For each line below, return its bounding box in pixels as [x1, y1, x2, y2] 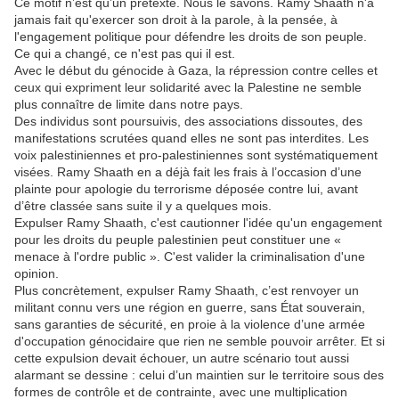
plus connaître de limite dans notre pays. [14, 97, 243, 112]
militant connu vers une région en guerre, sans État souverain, [14, 300, 365, 315]
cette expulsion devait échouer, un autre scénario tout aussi [14, 351, 349, 366]
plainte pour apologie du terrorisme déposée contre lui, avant [14, 182, 358, 197]
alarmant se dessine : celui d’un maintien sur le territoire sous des [14, 368, 384, 383]
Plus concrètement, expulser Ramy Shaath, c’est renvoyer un [14, 283, 359, 298]
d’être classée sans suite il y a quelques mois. [14, 199, 272, 214]
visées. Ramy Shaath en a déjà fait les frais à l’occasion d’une [14, 165, 362, 180]
